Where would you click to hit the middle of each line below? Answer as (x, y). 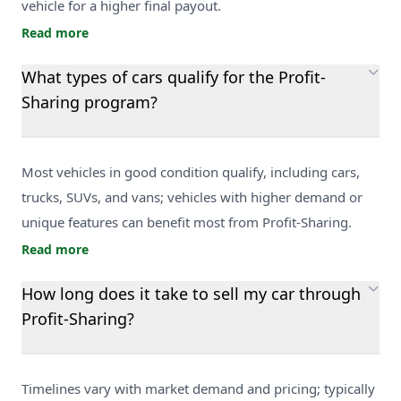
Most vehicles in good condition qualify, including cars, (191, 171)
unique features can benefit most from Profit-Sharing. (187, 222)
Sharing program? (90, 102)
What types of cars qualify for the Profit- (174, 77)
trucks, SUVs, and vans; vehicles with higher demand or (192, 196)
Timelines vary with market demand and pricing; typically (198, 388)
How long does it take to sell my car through (191, 293)
